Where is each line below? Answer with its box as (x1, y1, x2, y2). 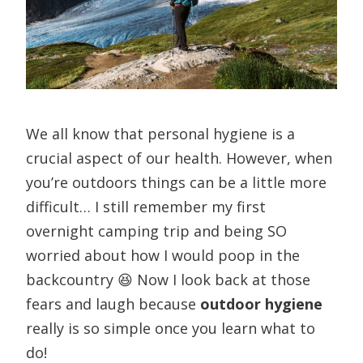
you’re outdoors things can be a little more (26, 172, 327, 192)
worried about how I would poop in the (26, 245, 300, 265)
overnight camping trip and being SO (26, 220, 287, 241)
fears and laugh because (26, 293, 200, 314)
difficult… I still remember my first (26, 196, 266, 216)
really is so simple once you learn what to (26, 318, 315, 338)
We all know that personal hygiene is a (26, 123, 295, 143)
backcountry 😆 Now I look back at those (26, 269, 310, 289)
